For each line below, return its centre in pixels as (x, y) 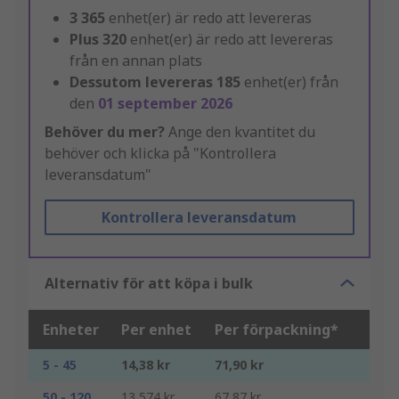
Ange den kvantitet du (240, 132)
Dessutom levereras (141, 82)
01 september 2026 (165, 104)
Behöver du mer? (105, 132)
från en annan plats (136, 61)
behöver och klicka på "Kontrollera (160, 154)
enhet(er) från (291, 82)
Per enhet (156, 330)
